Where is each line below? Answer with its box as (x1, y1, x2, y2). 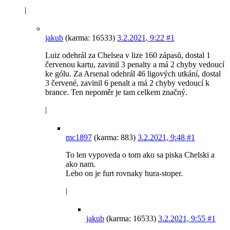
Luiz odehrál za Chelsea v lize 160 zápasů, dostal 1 (45, 51, 210, 60)
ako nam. (66, 160, 95, 169)
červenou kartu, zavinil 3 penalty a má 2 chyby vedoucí (45, 60, 224, 69)
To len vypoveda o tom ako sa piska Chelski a (66, 150, 215, 160)
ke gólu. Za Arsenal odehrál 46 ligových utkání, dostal (45, 69, 221, 79)
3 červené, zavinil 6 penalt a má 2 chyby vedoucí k (45, 79, 209, 88)
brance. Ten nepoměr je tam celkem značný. (45, 88, 187, 97)
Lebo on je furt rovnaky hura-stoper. (66, 169, 183, 178)
